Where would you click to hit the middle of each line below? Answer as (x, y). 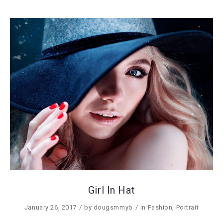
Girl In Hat (111, 190)
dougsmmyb (113, 207)
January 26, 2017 (50, 207)
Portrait (187, 207)
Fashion (160, 207)
